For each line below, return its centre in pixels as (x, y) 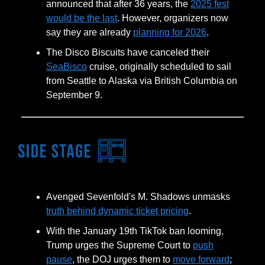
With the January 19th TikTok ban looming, (135, 231)
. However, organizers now (173, 18)
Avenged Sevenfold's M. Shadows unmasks (138, 197)
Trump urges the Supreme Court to (119, 245)
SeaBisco (67, 66)
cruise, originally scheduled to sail (159, 66)
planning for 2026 (170, 32)
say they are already (90, 32)
